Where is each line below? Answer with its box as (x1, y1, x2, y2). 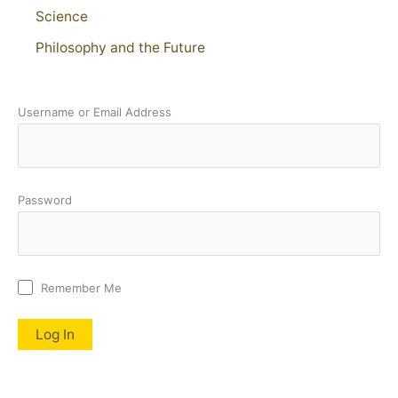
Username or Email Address (18, 104, 171, 119)
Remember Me (37, 280, 123, 295)
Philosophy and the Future (36, 39, 205, 57)
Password (18, 192, 72, 207)
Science (36, 8, 88, 26)
